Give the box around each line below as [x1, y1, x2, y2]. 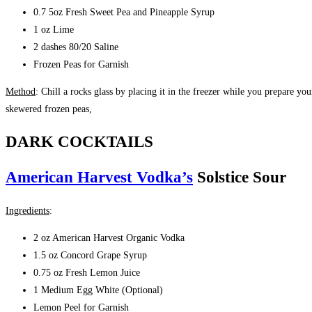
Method [6, 86, 36, 97]
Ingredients [6, 205, 49, 217]
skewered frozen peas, [6, 103, 92, 114]
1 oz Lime [33, 24, 74, 35]
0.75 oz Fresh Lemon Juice [33, 267, 140, 279]
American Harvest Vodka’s [6, 168, 193, 186]
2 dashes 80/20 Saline [33, 41, 118, 52]
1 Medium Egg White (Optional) [33, 285, 163, 296]
